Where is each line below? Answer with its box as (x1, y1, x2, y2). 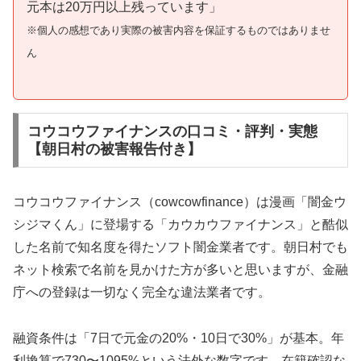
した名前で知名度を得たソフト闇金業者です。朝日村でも (13, 240, 348, 255)
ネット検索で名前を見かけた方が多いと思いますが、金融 (13, 263, 348, 277)
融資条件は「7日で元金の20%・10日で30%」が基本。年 (13, 331, 344, 346)
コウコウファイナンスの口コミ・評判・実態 (27, 123, 317, 140)
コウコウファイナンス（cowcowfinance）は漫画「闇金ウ (13, 195, 346, 210)
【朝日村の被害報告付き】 (27, 141, 201, 158)
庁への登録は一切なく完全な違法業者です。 (13, 285, 271, 300)
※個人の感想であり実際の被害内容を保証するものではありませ (27, 23, 330, 36)
